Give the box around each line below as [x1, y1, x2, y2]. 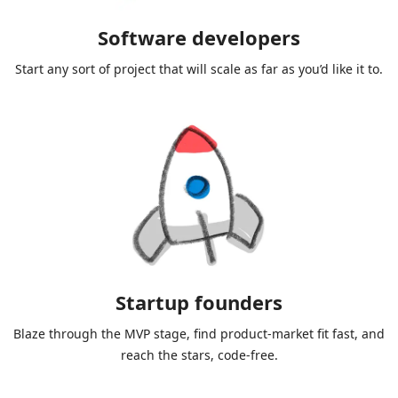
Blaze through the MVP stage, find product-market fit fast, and [13, 325, 385, 343]
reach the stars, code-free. [120, 346, 278, 364]
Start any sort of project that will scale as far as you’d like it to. [15, 60, 383, 78]
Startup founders [115, 289, 283, 316]
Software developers [98, 24, 300, 52]
